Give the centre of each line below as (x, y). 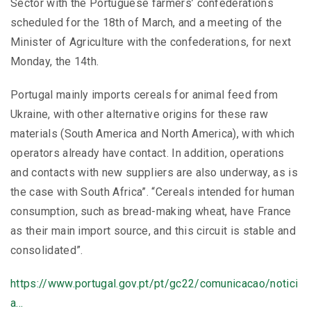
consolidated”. (47, 251)
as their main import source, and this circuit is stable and (153, 231)
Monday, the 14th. (55, 62)
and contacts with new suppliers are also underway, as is (154, 173)
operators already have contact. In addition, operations (148, 153)
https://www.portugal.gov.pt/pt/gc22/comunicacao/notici (154, 284)
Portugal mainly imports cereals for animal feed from (144, 95)
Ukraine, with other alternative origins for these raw (139, 115)
